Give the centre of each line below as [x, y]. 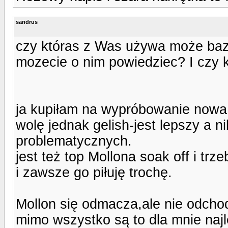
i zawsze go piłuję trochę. [94, 172]
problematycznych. [74, 141]
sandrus [27, 22]
